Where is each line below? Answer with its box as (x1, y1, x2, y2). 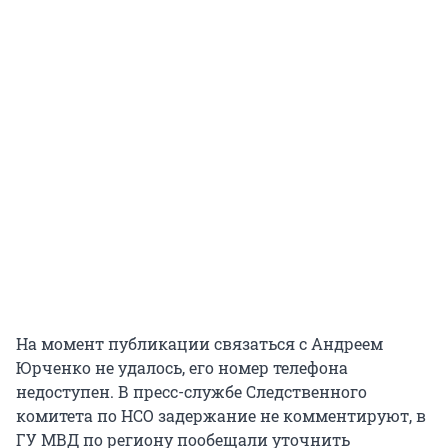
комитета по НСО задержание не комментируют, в (16, 405, 426, 427)
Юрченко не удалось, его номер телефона (16, 357, 348, 379)
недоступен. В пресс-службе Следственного (16, 381, 367, 403)
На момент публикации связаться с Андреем (16, 333, 383, 355)
